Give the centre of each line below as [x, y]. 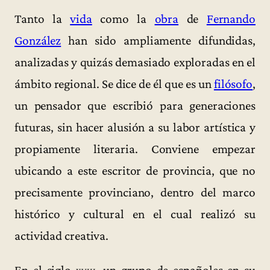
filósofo [233, 84]
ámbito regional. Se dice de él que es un [114, 84]
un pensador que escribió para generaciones [135, 106]
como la [123, 19]
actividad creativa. [62, 236]
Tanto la [42, 19]
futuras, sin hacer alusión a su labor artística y [135, 127]
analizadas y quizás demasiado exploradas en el [135, 62]
